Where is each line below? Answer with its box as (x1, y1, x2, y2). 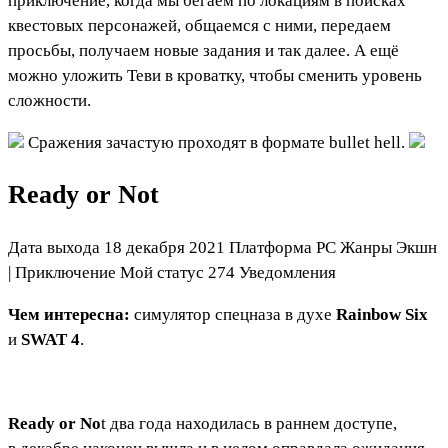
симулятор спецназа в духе (134, 305, 336, 325)
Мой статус (120, 263, 204, 283)
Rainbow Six (336, 305, 428, 325)
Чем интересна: (8, 305, 134, 325)
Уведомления (239, 263, 336, 283)
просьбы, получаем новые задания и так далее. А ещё (8, 40, 399, 60)
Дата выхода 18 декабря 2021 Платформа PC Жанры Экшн (8, 238, 437, 258)
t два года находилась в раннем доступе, (101, 414, 397, 434)
